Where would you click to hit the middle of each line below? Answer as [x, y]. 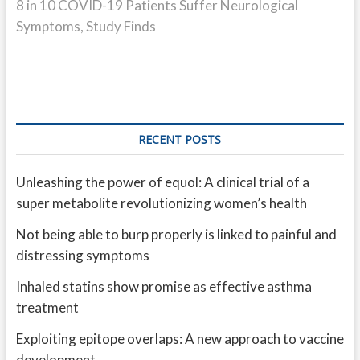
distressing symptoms [82, 256]
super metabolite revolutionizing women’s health [161, 203]
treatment [47, 308]
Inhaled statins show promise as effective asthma [164, 287]
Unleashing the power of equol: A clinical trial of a [162, 182]
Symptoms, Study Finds [86, 27]
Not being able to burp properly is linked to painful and [176, 235]
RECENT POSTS [180, 140]
